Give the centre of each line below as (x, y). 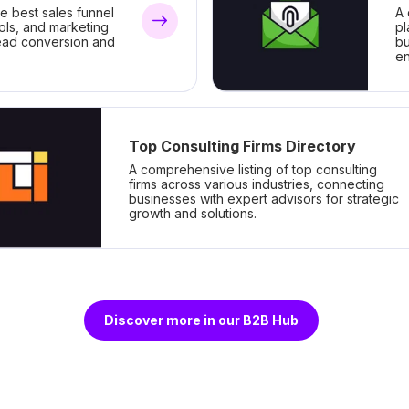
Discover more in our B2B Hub (201, 320)
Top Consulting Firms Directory (242, 146)
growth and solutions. (192, 213)
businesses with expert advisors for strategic (263, 198)
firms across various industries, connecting (256, 184)
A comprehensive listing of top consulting (252, 169)
